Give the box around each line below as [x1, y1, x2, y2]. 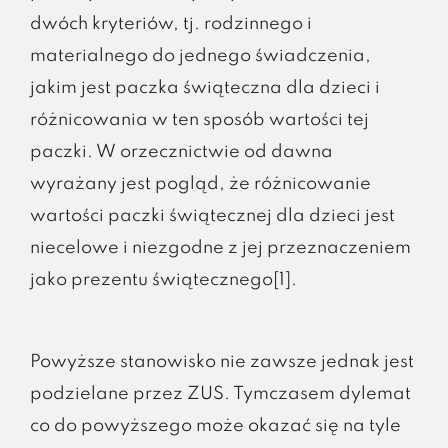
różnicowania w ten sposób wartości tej [29, 110, 369, 129]
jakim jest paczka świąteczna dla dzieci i [29, 78, 380, 97]
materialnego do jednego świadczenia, [29, 46, 371, 65]
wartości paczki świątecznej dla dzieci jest [29, 206, 395, 225]
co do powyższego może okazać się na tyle [29, 416, 401, 435]
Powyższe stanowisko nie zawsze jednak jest [29, 352, 414, 371]
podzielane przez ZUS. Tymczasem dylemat [29, 384, 411, 403]
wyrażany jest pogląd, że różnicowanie [29, 174, 371, 193]
